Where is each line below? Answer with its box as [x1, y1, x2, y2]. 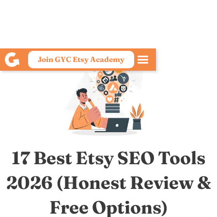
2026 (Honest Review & [6, 171, 211, 193]
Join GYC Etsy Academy [37, 55, 124, 64]
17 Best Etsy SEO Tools [12, 147, 205, 169]
